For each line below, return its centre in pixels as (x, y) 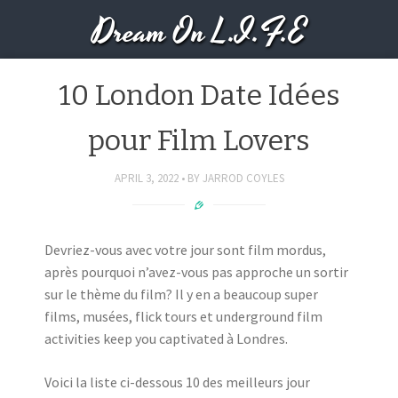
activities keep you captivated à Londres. (166, 338)
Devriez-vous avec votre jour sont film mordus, (185, 250)
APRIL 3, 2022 (146, 178)
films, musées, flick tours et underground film (183, 316)
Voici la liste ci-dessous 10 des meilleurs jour (177, 382)
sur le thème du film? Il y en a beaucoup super (181, 294)
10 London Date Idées (199, 95)
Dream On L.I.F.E (199, 33)
